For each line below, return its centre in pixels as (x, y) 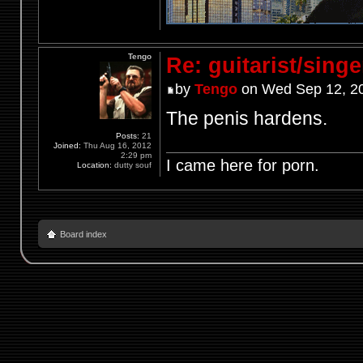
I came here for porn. (242, 165)
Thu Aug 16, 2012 (117, 145)
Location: (95, 164)
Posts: (128, 135)
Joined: (68, 145)
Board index (83, 234)
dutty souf (132, 164)
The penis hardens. (246, 119)
